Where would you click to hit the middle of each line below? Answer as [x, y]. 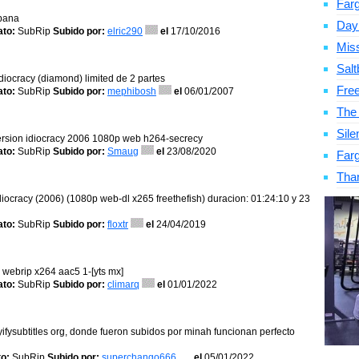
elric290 [125, 31]
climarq [123, 284]
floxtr [118, 224]
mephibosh [132, 91]
